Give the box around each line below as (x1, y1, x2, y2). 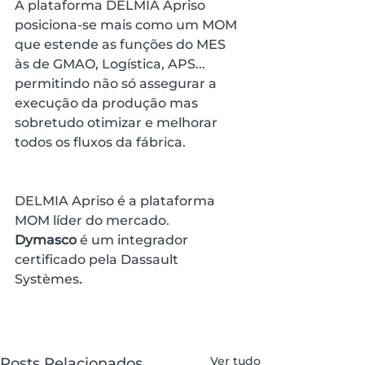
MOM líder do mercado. (15, 212, 169, 228)
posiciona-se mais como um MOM (15, 16, 240, 33)
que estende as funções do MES (15, 36, 229, 52)
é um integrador (77, 231, 191, 248)
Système (15, 270, 73, 287)
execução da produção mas (15, 95, 201, 111)
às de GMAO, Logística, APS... (15, 55, 209, 72)
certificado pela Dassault (15, 251, 182, 267)
